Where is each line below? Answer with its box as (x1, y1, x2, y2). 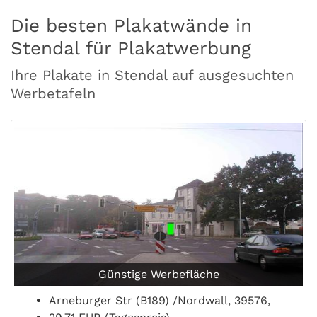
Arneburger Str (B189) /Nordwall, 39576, (49, 294, 270, 307)
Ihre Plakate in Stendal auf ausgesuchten (11, 67, 294, 83)
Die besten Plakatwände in (11, 15, 252, 36)
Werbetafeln (11, 85, 96, 102)
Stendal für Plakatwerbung (11, 38, 251, 59)
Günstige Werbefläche (98, 267, 219, 281)
